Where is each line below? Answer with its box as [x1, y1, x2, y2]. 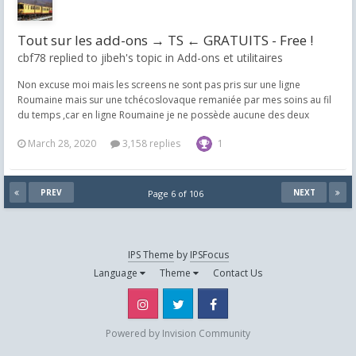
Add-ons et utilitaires [177, 50, 283, 65]
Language [94, 265, 140, 280]
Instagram [164, 296, 210, 310]
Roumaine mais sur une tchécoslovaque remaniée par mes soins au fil [17, 93, 331, 106]
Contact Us [213, 265, 262, 280]
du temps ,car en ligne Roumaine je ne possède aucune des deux [17, 108, 309, 122]
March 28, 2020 [28, 137, 96, 150]
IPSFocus [189, 248, 229, 261]
